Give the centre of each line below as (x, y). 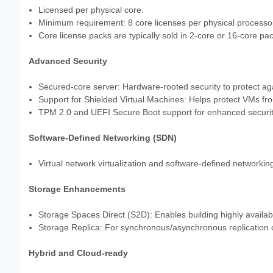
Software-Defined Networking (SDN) (103, 137)
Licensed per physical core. (91, 9)
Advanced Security (68, 61)
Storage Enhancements (77, 189)
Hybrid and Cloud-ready (78, 253)
